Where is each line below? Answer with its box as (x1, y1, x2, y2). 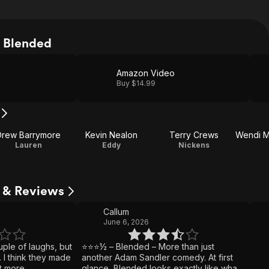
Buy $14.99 (116, 79, 156, 88)
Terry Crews (169, 130, 219, 140)
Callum (103, 207, 129, 217)
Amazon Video (116, 68, 175, 78)
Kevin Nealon (85, 130, 138, 140)
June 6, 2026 (103, 217, 149, 226)
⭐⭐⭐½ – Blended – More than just (82, 241, 214, 252)
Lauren (14, 141, 42, 150)
